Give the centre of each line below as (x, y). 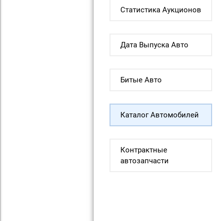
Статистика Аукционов (161, 10)
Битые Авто (141, 80)
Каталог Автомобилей (159, 115)
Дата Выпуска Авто (154, 45)
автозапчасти (144, 161)
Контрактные (144, 150)
